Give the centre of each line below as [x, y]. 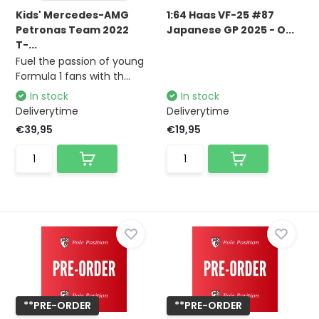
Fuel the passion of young [80, 61]
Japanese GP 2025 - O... [230, 30]
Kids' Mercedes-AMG [73, 15]
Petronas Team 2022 [73, 30]
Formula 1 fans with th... [73, 76]
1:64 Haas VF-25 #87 [220, 15]
